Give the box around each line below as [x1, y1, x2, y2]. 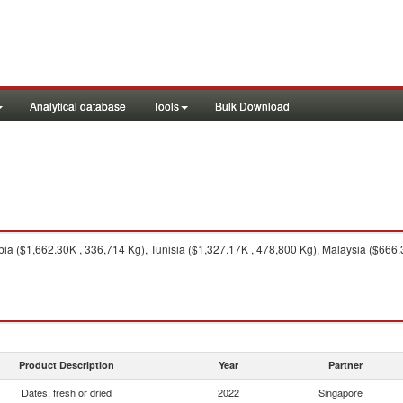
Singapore [318, 385, 363, 399]
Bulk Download [215, 98, 290, 113]
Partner [328, 358, 363, 372]
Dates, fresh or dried [22, 385, 112, 399]
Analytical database [30, 98, 126, 113]
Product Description [19, 358, 114, 372]
